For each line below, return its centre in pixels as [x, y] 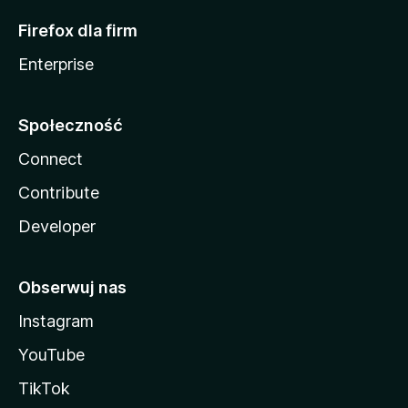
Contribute [59, 193]
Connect [51, 159]
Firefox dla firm [78, 31]
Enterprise [56, 64]
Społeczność [71, 125]
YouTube [51, 355]
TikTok [44, 388]
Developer [57, 226]
